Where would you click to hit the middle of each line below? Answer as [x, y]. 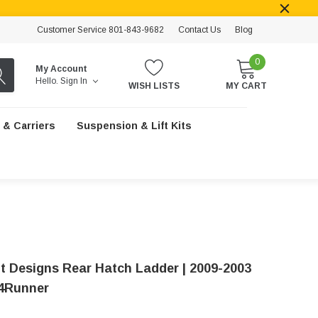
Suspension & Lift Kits [134, 126]
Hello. [47, 81]
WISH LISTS [154, 86]
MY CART [246, 86]
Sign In [75, 81]
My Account [62, 69]
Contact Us [199, 30]
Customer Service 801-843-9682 [100, 30]
